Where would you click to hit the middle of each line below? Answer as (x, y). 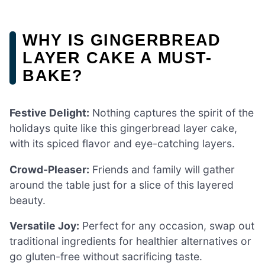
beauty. (28, 200)
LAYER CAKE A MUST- (117, 57)
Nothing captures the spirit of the (172, 113)
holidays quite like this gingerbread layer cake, (123, 128)
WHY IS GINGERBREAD (122, 40)
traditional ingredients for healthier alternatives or (130, 241)
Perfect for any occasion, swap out (167, 226)
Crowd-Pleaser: (49, 169)
